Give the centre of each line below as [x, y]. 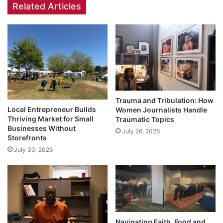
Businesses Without [42, 128]
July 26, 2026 [141, 131]
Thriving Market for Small [51, 118]
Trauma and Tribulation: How [165, 101]
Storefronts [27, 137]
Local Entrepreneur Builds [52, 109]
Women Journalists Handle [161, 110]
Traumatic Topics [145, 119]
